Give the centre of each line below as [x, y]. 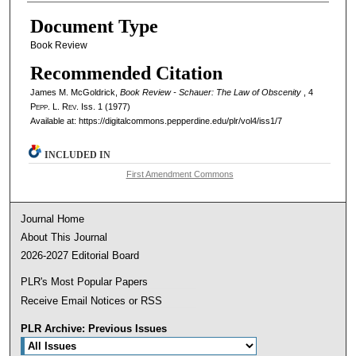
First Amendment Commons [180, 174]
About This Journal [64, 237]
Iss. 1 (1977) [105, 106]
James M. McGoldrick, [75, 92]
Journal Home [53, 219]
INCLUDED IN [78, 155]
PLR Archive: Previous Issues [94, 328]
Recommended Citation [126, 73]
